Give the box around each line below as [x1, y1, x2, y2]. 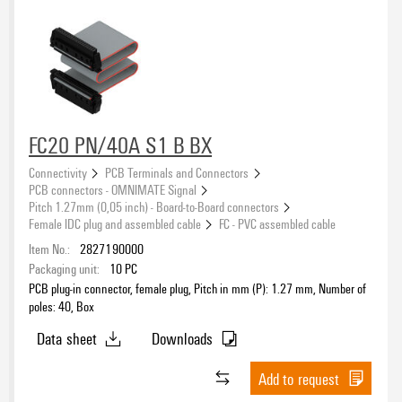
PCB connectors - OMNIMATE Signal [29, 179, 197, 198]
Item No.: [29, 239, 70, 258]
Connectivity [29, 162, 87, 181]
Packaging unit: [29, 258, 100, 277]
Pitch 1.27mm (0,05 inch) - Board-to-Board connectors [29, 197, 279, 215]
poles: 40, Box [29, 296, 94, 315]
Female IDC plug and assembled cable [29, 214, 201, 232]
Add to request [258, 367, 340, 389]
